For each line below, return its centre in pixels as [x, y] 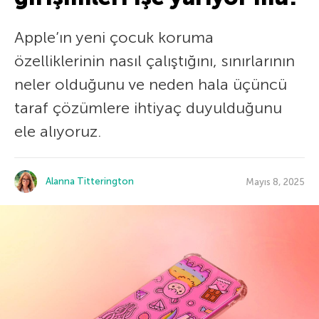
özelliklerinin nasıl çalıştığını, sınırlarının [155, 61]
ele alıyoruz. [58, 131]
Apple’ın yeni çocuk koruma [114, 37]
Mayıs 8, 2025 [275, 182]
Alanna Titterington [90, 181]
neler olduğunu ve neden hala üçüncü [151, 84]
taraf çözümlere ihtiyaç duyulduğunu [148, 108]
